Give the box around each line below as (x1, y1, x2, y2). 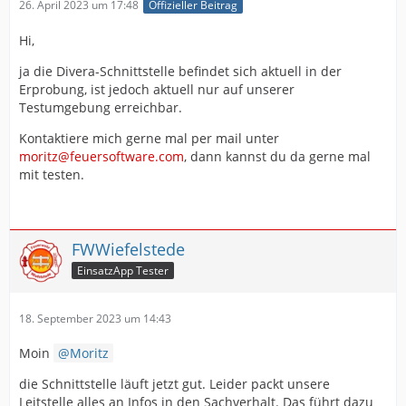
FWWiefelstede (72, 238, 185, 261)
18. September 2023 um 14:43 (19, 311, 171, 327)
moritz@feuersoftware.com (19, 148, 184, 166)
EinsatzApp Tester (77, 263, 169, 279)
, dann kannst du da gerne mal (184, 148, 371, 166)
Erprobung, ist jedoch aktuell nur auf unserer (19, 81, 295, 99)
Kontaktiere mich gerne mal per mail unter (19, 130, 279, 148)
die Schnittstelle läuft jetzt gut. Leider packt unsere (19, 375, 330, 393)
